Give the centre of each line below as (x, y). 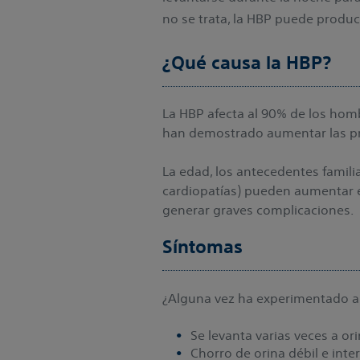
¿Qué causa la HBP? (247, 63)
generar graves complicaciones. (258, 209)
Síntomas (202, 247)
